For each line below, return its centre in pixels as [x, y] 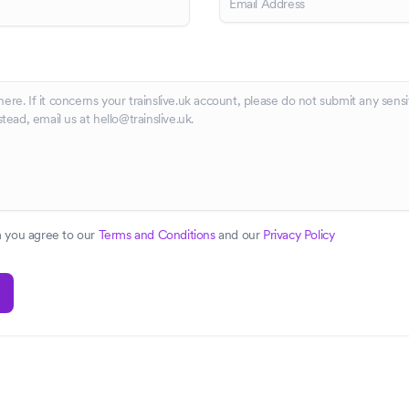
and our [239, 235]
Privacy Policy [299, 235]
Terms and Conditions [157, 235]
